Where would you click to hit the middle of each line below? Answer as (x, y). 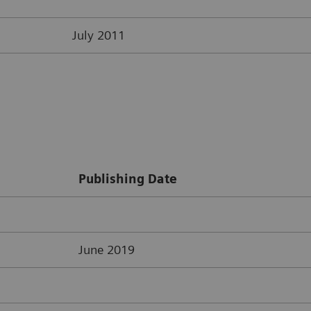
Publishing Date (128, 179)
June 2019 (107, 250)
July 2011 (99, 35)
